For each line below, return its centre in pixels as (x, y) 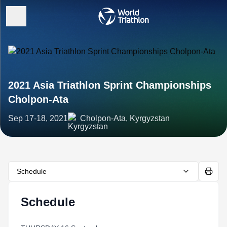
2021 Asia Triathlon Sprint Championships (110, 85)
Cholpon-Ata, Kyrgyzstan (125, 118)
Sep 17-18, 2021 (38, 118)
